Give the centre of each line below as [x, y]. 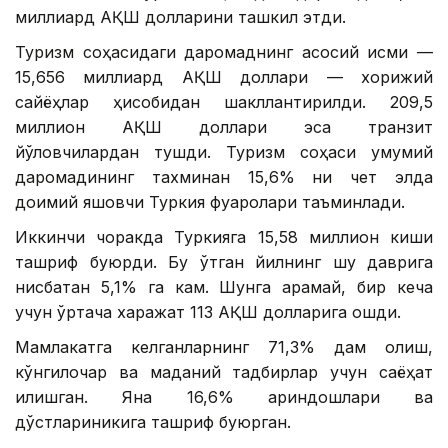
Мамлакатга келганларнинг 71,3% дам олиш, [224, 346]
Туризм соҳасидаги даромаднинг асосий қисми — [224, 51]
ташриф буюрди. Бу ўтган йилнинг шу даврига [224, 261]
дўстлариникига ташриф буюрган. [153, 421]
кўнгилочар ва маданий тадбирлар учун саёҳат [224, 371]
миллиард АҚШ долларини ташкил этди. [180, 16]
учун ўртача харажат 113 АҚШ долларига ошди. [208, 311]
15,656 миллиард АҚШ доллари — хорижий [224, 76]
